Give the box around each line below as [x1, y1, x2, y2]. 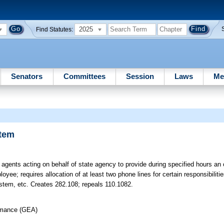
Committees [63, 71, 105, 80]
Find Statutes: [36, 26, 73, 32]
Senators [11, 71, 43, 80]
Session [125, 71, 154, 80]
